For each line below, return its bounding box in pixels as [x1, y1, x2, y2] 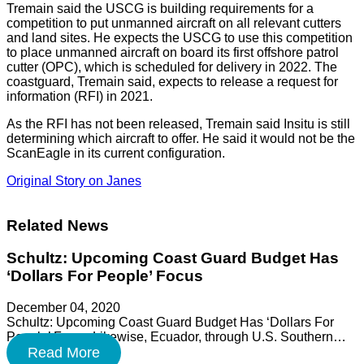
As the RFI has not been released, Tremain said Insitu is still [6, 116, 350, 131]
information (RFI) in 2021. [6, 89, 153, 103]
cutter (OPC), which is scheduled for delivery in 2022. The [6, 59, 337, 74]
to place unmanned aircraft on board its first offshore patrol [6, 45, 339, 59]
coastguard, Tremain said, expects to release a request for [6, 74, 338, 89]
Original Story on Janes [6, 173, 141, 188]
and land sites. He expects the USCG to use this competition [6, 30, 353, 45]
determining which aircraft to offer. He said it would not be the [6, 131, 355, 145]
